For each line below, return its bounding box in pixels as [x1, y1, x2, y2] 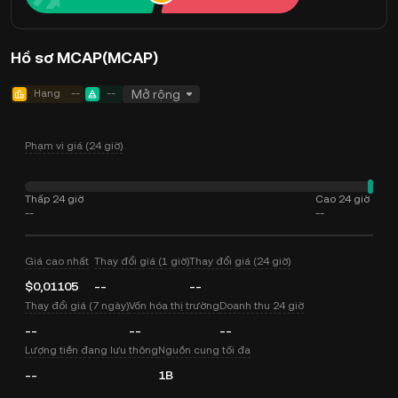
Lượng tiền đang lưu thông [25, 344, 158, 356]
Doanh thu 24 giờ [219, 299, 304, 312]
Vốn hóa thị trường [129, 299, 219, 312]
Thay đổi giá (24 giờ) [189, 255, 291, 267]
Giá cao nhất [25, 255, 89, 267]
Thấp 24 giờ [25, 193, 84, 205]
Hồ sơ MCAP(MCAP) [11, 48, 158, 67]
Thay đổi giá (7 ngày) [25, 299, 129, 312]
